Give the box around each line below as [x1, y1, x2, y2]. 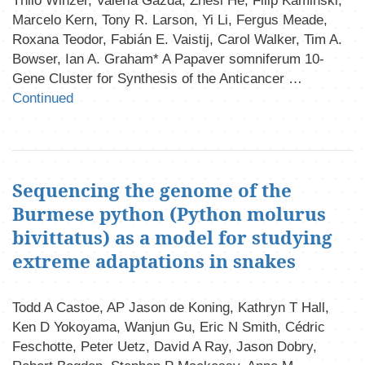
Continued [12, 90, 73, 107]
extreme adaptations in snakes [12, 248, 296, 274]
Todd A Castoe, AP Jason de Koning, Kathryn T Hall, [12, 299, 329, 315]
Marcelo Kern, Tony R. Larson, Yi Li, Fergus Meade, [12, 12, 328, 29]
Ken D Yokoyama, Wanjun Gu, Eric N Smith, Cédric [12, 319, 325, 335]
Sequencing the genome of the [12, 177, 292, 203]
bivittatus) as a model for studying [12, 224, 332, 250]
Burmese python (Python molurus [12, 200, 326, 226]
